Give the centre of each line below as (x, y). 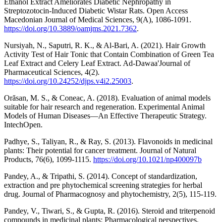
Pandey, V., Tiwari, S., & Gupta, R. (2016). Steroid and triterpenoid (110, 211)
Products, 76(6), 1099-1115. (49, 159)
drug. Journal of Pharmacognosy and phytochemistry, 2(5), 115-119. (110, 194)
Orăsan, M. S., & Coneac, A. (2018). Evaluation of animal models (107, 98)
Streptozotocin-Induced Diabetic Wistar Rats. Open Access (96, 10)
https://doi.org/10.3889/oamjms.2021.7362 (70, 28)
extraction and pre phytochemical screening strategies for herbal (103, 185)
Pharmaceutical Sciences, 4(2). (52, 72)
